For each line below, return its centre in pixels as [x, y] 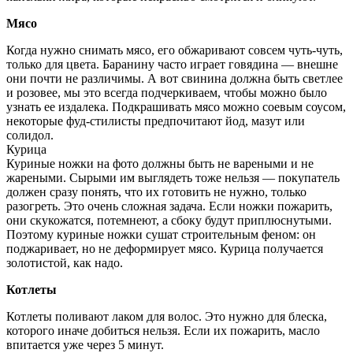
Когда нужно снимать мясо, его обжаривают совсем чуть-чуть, [175, 50]
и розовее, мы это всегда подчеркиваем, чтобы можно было [167, 93]
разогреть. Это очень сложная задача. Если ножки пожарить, [169, 206]
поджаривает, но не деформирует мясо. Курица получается [165, 249]
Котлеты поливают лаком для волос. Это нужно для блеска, [167, 317]
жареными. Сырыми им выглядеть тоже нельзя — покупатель [173, 178]
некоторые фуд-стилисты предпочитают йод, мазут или [156, 121]
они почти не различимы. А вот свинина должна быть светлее [175, 79]
